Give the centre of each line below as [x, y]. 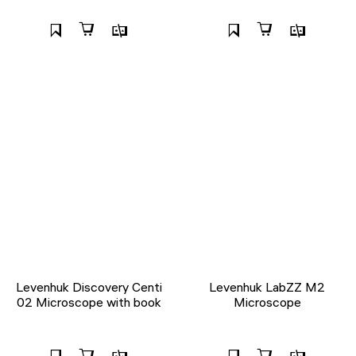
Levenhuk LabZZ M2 [267, 286]
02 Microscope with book [89, 302]
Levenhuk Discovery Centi [89, 286]
